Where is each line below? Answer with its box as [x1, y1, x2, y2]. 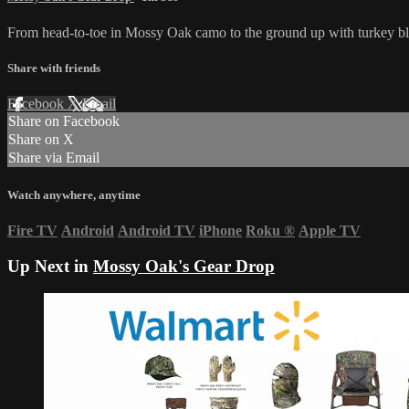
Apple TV [299, 222, 361, 238]
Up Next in [7, 256, 93, 276]
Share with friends [7, 61, 100, 76]
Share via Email [8, 150, 100, 166]
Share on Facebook [8, 113, 120, 130]
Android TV [118, 222, 195, 238]
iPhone [199, 222, 242, 238]
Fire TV [7, 222, 58, 238]
